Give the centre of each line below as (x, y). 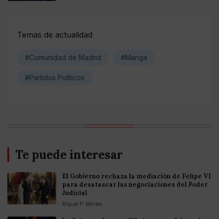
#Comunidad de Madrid (63, 58)
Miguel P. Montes (82, 204)
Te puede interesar (69, 155)
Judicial (75, 193)
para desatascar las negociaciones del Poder (135, 185)
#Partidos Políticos (55, 78)
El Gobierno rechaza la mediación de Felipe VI (137, 176)
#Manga (134, 58)
